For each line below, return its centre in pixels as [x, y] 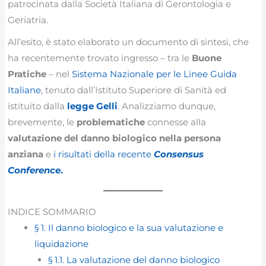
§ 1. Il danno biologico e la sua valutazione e [129, 228]
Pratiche [27, 74]
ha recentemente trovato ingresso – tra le [100, 58]
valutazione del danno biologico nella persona [115, 138]
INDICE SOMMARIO [52, 212]
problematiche [112, 122]
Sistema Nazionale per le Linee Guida [155, 74]
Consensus [179, 154]
